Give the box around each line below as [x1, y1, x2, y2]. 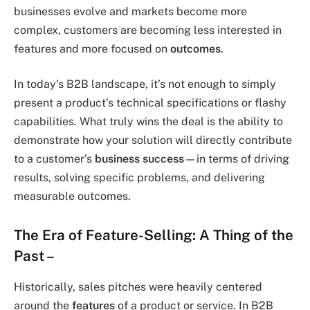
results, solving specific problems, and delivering [14, 171, 265, 185]
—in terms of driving [184, 152, 289, 166]
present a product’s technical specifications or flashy [14, 96, 286, 110]
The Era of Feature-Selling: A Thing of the [14, 226, 293, 244]
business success [95, 152, 184, 166]
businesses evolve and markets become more [14, 4, 247, 18]
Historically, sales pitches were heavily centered [14, 280, 262, 293]
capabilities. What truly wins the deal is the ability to [14, 115, 283, 129]
